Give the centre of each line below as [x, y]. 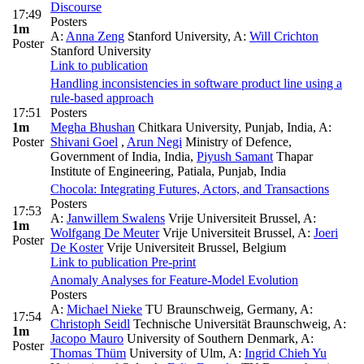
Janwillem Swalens [116, 219]
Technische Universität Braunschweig [229, 324]
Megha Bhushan [93, 128]
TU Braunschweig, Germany [218, 310]
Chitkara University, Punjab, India [224, 128]
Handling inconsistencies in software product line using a [196, 84]
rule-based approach [102, 98]
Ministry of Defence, [237, 142]
